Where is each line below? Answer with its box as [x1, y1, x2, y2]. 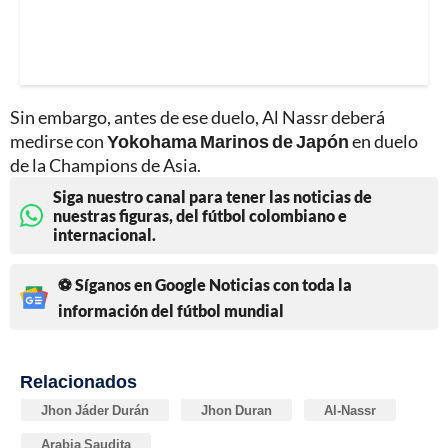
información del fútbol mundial [58, 301, 284, 321]
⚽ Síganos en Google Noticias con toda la [58, 275, 352, 295]
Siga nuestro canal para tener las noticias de [53, 187, 372, 207]
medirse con [10, 130, 107, 153]
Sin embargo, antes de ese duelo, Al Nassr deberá [10, 106, 385, 129]
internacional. [53, 225, 156, 245]
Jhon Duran [201, 402, 272, 419]
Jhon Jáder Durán [41, 402, 149, 419]
